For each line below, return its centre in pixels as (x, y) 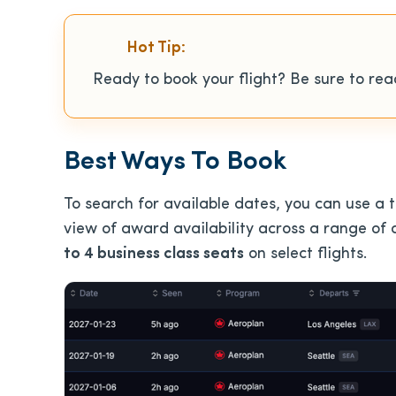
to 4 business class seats (154, 254)
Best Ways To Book (175, 162)
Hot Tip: (156, 48)
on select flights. (305, 254)
